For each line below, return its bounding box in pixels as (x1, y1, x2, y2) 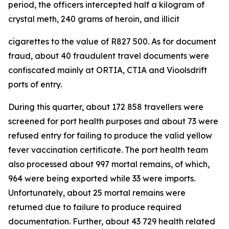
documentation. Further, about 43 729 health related (8, 216, 215, 226)
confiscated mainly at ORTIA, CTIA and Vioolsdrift (8, 65, 207, 75)
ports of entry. (8, 79, 62, 89)
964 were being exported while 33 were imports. (8, 173, 195, 184)
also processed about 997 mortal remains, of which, (8, 159, 210, 169)
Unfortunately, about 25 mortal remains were (8, 188, 186, 198)
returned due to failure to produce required (8, 202, 181, 212)
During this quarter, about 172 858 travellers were (8, 102, 203, 112)
